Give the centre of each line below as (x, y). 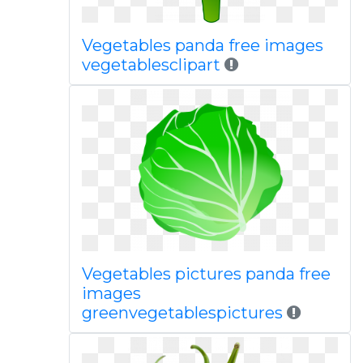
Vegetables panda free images (202, 45)
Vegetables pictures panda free (206, 274)
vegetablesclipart (151, 65)
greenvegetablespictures (182, 313)
